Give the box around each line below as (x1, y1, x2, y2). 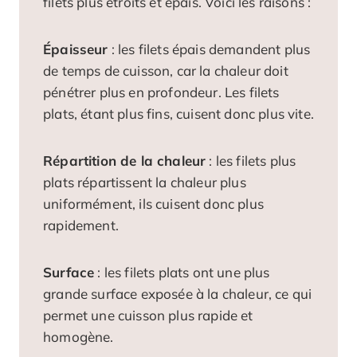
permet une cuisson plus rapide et (43, 307, 253, 324)
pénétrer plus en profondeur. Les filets (43, 84, 280, 101)
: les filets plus (206, 152, 296, 170)
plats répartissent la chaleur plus (43, 174, 246, 191)
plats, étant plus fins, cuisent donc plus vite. (43, 105, 314, 123)
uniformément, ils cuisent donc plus (43, 195, 264, 213)
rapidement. (43, 217, 119, 234)
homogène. (43, 328, 114, 346)
